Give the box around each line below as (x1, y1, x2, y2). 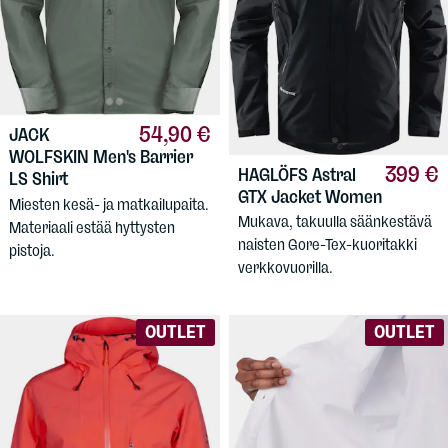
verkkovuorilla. (237, 257, 333, 277)
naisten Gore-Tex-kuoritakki (237, 234, 417, 254)
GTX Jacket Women (237, 185, 382, 208)
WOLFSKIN (9, 146, 93, 169)
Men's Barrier (93, 146, 193, 169)
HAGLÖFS (237, 163, 312, 186)
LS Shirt (9, 168, 68, 191)
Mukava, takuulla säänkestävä (237, 211, 432, 231)
